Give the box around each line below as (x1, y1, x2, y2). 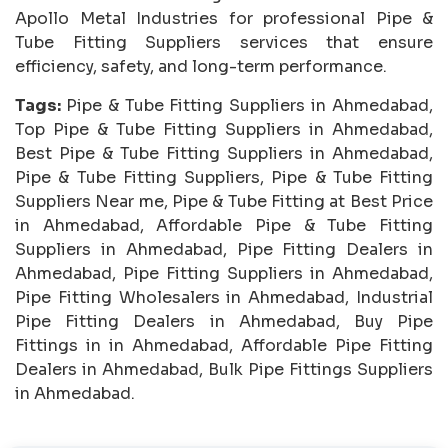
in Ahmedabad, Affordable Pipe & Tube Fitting (15, 214, 433, 236)
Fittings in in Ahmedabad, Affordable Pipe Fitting (15, 334, 433, 356)
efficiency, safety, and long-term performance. (15, 55, 387, 77)
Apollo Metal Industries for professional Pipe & (15, 7, 433, 29)
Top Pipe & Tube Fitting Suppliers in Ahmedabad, (15, 118, 433, 140)
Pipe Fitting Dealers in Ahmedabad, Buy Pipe (15, 310, 433, 332)
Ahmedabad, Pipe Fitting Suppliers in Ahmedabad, (15, 262, 433, 284)
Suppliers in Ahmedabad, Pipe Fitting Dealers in (15, 238, 433, 260)
